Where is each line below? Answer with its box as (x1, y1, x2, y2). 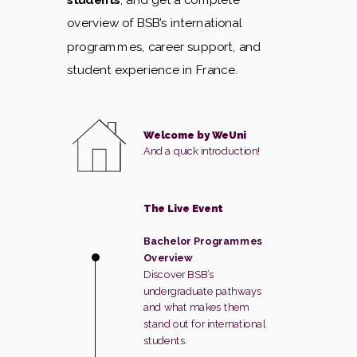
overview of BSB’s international (67, 15, 242, 30)
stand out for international (143, 318, 265, 331)
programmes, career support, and (67, 38, 261, 54)
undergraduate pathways (143, 284, 262, 297)
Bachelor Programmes (143, 235, 263, 248)
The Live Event (143, 202, 223, 214)
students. (143, 335, 187, 347)
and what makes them (143, 301, 249, 314)
